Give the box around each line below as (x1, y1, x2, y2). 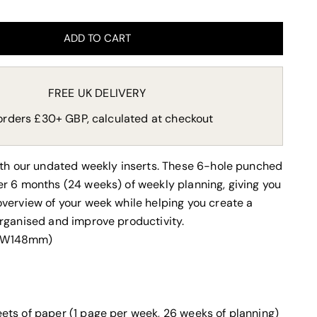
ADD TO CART (63, 31, 131, 46)
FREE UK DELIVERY (47, 85, 146, 100)
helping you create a (145, 195, 253, 210)
